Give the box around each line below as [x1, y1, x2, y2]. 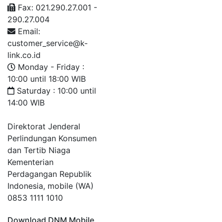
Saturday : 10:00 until [14, 86, 96, 96]
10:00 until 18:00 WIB [7, 74, 86, 84]
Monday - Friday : [15, 62, 84, 72]
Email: [15, 26, 40, 36]
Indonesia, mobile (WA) [7, 181, 94, 191]
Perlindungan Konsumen [7, 133, 97, 143]
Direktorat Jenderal [7, 121, 80, 131]
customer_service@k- [7, 38, 88, 48]
